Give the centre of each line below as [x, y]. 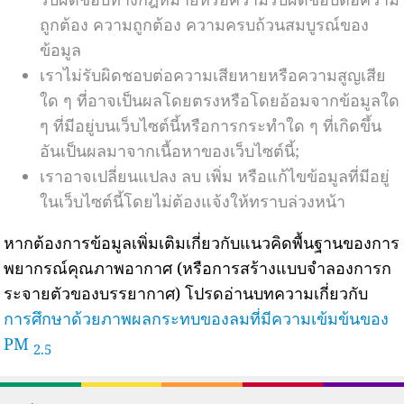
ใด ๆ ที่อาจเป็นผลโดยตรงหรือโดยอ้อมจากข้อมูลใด [220, 100]
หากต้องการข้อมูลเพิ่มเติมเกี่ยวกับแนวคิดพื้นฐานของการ [202, 242]
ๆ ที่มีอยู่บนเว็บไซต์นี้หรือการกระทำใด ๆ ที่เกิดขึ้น [211, 125]
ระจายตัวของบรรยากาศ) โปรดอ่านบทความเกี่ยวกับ [186, 293]
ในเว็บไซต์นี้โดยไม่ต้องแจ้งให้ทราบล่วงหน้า [193, 201]
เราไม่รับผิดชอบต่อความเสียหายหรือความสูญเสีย [213, 74]
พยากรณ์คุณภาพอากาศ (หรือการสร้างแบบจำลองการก [198, 267]
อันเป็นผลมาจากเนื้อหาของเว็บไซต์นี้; [170, 150]
